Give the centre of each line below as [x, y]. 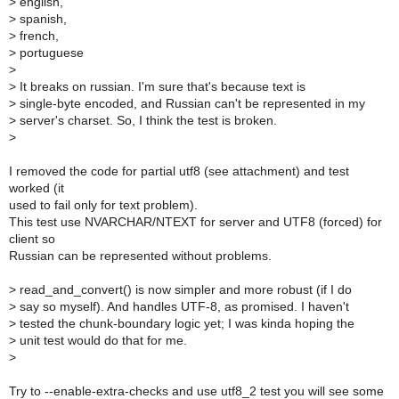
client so [32, 239]
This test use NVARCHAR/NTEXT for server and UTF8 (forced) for [195, 222]
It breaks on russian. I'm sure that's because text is [161, 86]
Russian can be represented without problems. [140, 256]
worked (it [37, 188]
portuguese [50, 53]
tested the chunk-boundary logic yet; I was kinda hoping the [185, 323]
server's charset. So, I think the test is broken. [147, 120]
